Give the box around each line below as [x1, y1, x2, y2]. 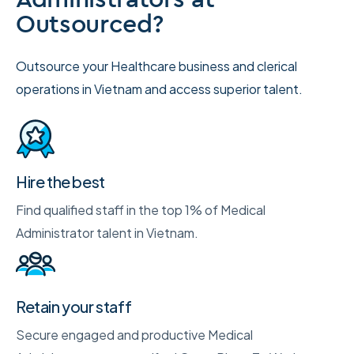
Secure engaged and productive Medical [16, 326, 253, 344]
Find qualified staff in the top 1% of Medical [16, 201, 265, 219]
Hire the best [16, 171, 105, 192]
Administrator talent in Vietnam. [16, 224, 198, 242]
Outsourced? [16, 7, 164, 40]
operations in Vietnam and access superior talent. [16, 81, 303, 98]
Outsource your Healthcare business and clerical [16, 58, 297, 75]
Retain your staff [16, 296, 132, 317]
